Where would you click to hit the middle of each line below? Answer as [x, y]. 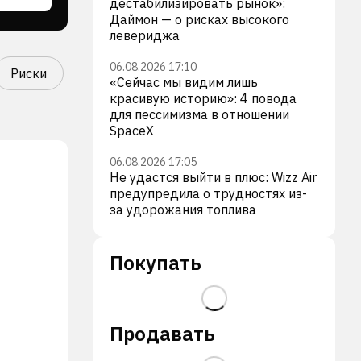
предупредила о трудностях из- [208, 193]
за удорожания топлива [183, 210]
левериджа [145, 35]
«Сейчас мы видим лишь [184, 82]
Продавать [162, 334]
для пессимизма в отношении [199, 114]
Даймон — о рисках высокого [199, 19]
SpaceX [132, 131]
